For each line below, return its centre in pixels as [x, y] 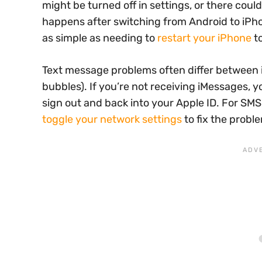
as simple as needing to [100, 38]
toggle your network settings [112, 119]
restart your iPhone [204, 38]
